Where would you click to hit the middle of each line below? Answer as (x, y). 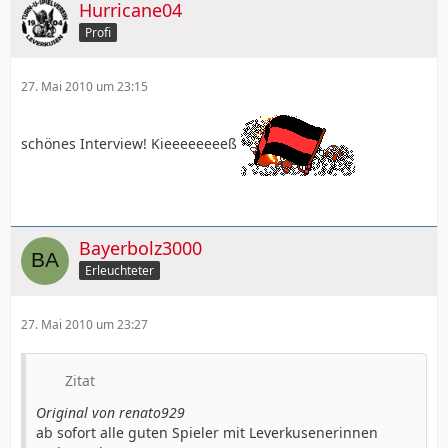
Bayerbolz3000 (140, 247)
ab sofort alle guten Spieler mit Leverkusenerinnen (207, 432)
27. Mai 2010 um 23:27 (84, 324)
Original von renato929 (110, 412)
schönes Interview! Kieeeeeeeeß (131, 143)
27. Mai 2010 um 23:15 (84, 86)
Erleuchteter (119, 271)
